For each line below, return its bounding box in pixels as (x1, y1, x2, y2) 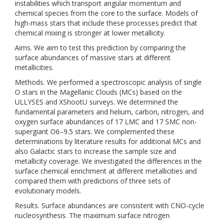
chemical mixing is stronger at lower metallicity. (15, 28, 165, 37)
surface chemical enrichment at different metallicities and (15, 166, 197, 176)
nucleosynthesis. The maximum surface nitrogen (15, 211, 170, 220)
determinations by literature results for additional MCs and (15, 137, 201, 146)
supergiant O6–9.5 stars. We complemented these (15, 127, 175, 136)
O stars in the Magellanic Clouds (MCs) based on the (15, 87, 182, 97)
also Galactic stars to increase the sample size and (15, 147, 176, 156)
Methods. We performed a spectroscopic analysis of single (15, 77, 202, 87)
